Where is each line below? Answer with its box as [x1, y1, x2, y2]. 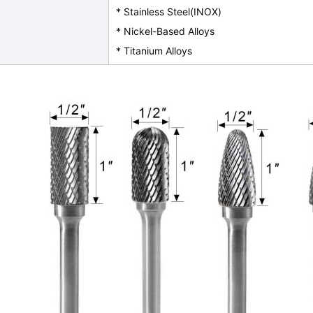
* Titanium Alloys [116, 45, 193, 57]
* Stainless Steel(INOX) [116, 6, 222, 17]
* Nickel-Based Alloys [116, 25, 215, 37]
